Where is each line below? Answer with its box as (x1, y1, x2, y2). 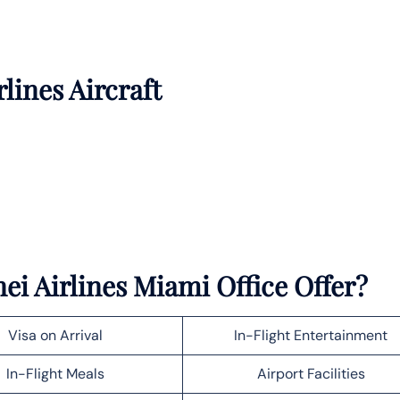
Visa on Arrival (7, 325, 103, 345)
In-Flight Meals (5, 363, 104, 383)
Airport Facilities (256, 363, 365, 383)
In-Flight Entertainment (234, 325, 387, 345)
